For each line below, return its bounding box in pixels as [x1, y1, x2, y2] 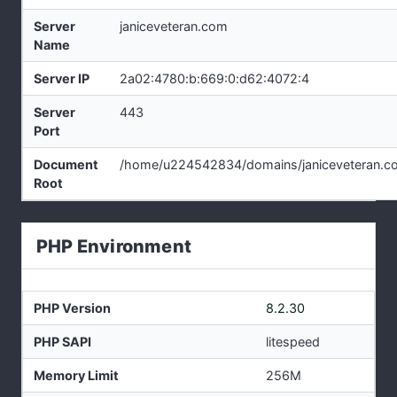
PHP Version [34, 300, 111, 315]
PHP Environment [36, 235, 191, 257]
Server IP [34, 71, 90, 87]
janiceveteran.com [120, 19, 228, 35]
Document [34, 157, 98, 173]
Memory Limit [34, 367, 119, 383]
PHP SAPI [34, 333, 91, 349]
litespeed [266, 333, 320, 349]
